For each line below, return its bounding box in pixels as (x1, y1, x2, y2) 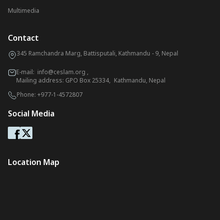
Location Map (8, 157, 59, 167)
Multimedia (8, 6, 39, 15)
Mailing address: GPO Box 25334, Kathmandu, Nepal (16, 76, 165, 84)
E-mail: (16, 68, 37, 76)
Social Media (8, 108, 55, 119)
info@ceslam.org (37, 68, 85, 76)
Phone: (17, 90, 37, 99)
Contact (8, 32, 39, 43)
